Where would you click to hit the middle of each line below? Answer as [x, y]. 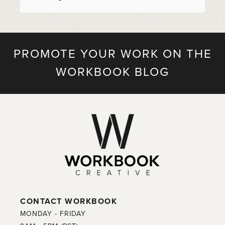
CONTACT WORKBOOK [69, 201]
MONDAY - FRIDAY [53, 213]
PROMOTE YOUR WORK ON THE [113, 54]
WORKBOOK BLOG [113, 72]
